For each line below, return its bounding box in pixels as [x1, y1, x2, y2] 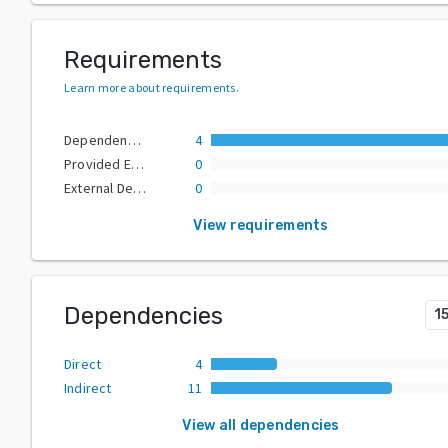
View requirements [193, 216, 329, 234]
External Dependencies [133, 178, 147, 197]
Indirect [64, 378, 112, 397]
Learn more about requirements [64, 79, 236, 95]
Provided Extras [131, 154, 144, 173]
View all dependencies [182, 416, 340, 434]
